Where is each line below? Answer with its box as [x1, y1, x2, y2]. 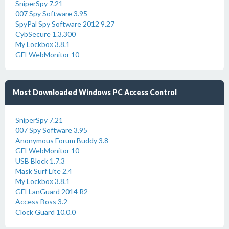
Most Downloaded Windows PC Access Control [13, 88, 177, 97]
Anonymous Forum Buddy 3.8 [15, 136, 108, 145]
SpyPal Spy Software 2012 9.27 [15, 19, 114, 28]
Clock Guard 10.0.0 [15, 208, 76, 216]
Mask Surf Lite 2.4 [15, 167, 72, 175]
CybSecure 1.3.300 [15, 30, 76, 38]
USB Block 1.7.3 [15, 156, 65, 165]
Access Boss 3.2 [15, 197, 67, 206]
